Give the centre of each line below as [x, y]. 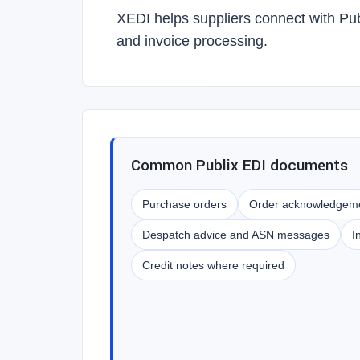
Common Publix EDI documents [239, 166]
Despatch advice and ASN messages [236, 235]
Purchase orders [184, 204]
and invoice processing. [192, 41]
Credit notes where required [213, 265]
